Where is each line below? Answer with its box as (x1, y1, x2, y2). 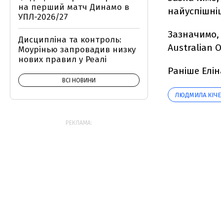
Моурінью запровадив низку (18, 44, 136, 55)
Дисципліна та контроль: (18, 35, 121, 45)
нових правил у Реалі (18, 54, 107, 65)
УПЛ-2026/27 (18, 12, 68, 22)
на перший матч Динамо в (18, 2, 129, 12)
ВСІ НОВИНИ (62, 77, 96, 84)
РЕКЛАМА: (66, 119, 92, 126)
